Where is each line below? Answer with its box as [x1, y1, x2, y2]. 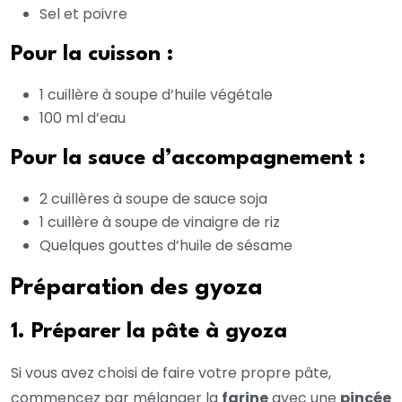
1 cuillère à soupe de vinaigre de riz [39, 212, 280, 233]
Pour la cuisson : [11, 44, 173, 66]
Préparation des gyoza [11, 276, 263, 301]
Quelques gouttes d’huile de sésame [39, 235, 293, 257]
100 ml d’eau [39, 108, 126, 129]
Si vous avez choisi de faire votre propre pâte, [11, 363, 331, 384]
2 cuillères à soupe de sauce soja [39, 188, 267, 210]
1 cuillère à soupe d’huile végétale [39, 84, 273, 106]
